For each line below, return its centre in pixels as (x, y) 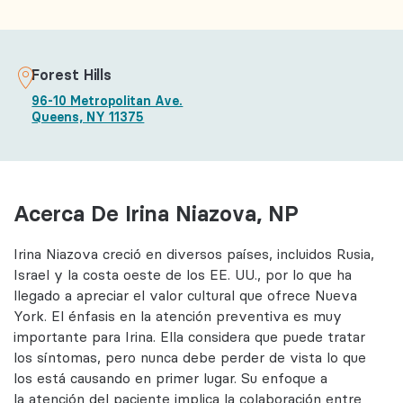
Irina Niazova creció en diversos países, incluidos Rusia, (194, 255)
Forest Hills (72, 74)
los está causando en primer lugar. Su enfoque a (170, 379)
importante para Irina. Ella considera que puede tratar (189, 337)
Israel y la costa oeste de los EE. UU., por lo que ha (183, 275)
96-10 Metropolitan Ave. (107, 100)
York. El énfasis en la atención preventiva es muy (178, 317)
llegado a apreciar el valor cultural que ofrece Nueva (185, 296)
